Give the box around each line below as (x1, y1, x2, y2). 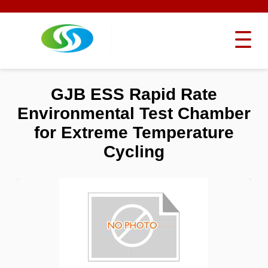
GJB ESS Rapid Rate (50, 85, 217, 104)
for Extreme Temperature (33, 123, 234, 142)
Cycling (103, 142, 165, 162)
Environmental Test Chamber (17, 104, 251, 123)
